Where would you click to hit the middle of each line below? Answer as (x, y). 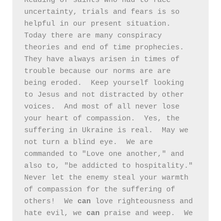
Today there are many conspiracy (93, 36)
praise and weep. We (146, 214)
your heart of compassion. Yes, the (102, 119)
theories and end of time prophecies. (104, 48)
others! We (51, 202)
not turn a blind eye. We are (89, 143)
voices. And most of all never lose (102, 107)
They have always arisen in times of (102, 60)
